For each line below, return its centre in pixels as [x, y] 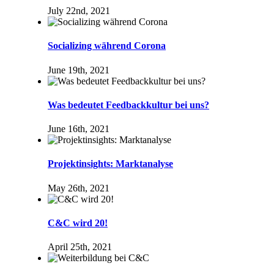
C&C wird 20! [78, 223]
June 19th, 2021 [79, 70]
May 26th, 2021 [79, 188]
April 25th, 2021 [80, 247]
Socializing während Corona [107, 46]
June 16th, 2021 [79, 129]
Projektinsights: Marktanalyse [110, 164]
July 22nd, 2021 [79, 11]
